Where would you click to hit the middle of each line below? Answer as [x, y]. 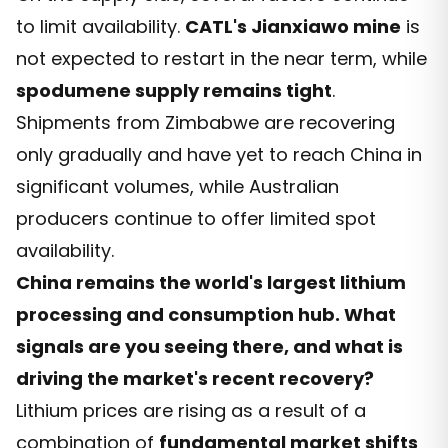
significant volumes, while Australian [177, 186]
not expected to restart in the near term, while [221, 58]
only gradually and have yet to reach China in [219, 154]
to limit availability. [100, 26]
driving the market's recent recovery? [195, 378]
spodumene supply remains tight [174, 90]
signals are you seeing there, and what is [209, 346]
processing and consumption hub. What [206, 314]
